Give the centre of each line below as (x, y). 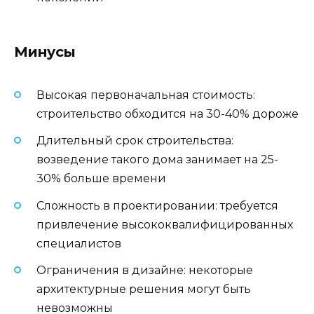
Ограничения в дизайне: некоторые (145, 270)
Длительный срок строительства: (135, 141)
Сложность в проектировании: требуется (157, 205)
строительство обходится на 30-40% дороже (168, 114)
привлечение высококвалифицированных (165, 224)
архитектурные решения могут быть (144, 289)
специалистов (79, 243)
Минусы (45, 52)
